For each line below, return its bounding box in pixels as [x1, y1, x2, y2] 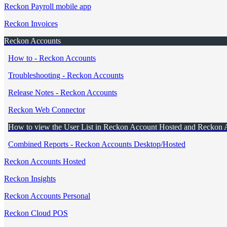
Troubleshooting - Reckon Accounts [8, 71, 124, 80]
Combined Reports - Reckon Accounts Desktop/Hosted [8, 140, 185, 148]
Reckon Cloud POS [4, 209, 68, 217]
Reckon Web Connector [8, 105, 85, 114]
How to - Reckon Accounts [8, 54, 96, 62]
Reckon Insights [4, 174, 56, 183]
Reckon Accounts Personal [4, 192, 90, 200]
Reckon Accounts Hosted [4, 157, 86, 166]
